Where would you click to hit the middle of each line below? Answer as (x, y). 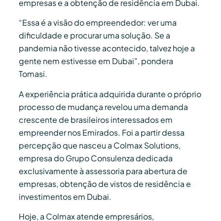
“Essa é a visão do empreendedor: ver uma (98, 23)
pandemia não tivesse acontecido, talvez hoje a (107, 48)
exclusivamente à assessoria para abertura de (103, 171)
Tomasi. (33, 74)
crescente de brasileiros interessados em (96, 119)
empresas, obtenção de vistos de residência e (105, 184)
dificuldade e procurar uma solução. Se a (94, 36)
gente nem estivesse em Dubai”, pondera (96, 61)
